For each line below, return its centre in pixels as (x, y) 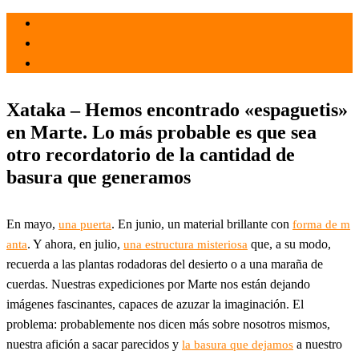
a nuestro (318, 344)
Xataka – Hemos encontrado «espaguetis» (177, 109)
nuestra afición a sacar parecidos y (94, 344)
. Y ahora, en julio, (75, 244)
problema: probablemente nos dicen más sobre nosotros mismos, (168, 324)
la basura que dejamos (238, 344)
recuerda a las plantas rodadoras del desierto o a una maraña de (165, 264)
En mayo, (32, 224)
